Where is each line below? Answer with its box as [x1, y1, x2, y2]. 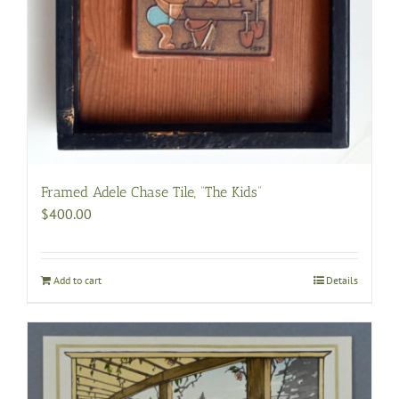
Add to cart [53, 273, 102, 288]
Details [326, 273, 358, 288]
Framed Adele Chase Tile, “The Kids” [41, 183, 262, 201]
